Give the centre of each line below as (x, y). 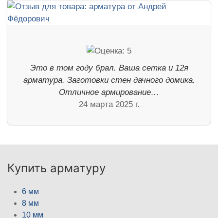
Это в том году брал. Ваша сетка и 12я (109, 68)
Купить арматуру (56, 168)
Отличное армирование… (109, 92)
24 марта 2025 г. (109, 104)
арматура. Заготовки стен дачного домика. (109, 80)
